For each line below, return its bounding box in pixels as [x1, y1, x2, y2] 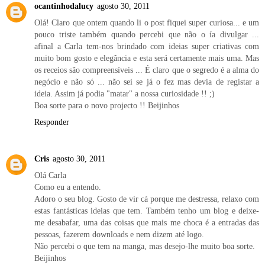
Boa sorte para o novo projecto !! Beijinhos [34, 101, 179, 111]
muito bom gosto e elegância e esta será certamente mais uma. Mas [34, 53, 259, 63]
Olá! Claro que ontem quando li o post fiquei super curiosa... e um [34, 18, 259, 28]
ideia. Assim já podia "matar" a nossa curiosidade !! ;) [34, 89, 215, 99]
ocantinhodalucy [34, 1, 93, 11]
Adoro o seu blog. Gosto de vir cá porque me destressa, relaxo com [34, 194, 259, 204]
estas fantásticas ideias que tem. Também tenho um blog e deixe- [34, 206, 259, 216]
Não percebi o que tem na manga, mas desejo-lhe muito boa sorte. [34, 241, 255, 251]
